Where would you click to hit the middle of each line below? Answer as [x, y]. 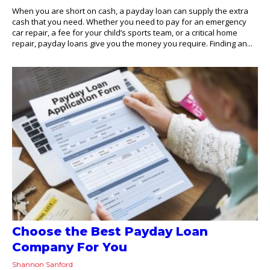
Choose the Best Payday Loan [110, 231]
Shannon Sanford [42, 264]
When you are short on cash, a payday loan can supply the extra [130, 11]
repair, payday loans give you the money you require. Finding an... [132, 44]
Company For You [70, 247]
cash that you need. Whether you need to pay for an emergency [129, 22]
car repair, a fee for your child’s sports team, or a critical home [125, 33]
